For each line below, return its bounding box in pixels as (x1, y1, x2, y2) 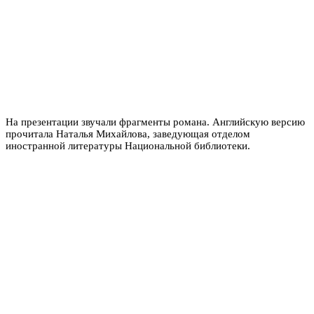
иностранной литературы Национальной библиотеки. (6, 139, 250, 151)
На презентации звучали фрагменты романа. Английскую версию (6, 116, 305, 128)
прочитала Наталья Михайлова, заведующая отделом (6, 128, 250, 139)
